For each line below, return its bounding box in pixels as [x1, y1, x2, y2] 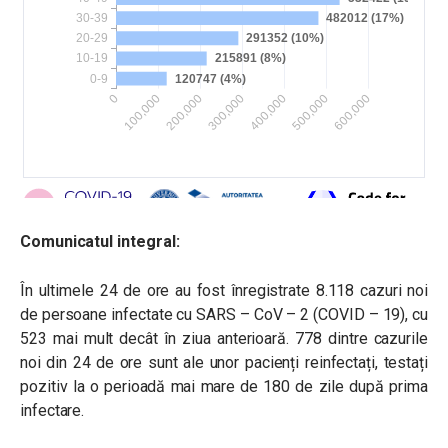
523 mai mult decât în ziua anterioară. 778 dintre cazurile [20, 328, 428, 348]
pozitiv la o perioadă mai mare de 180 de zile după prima [20, 376, 428, 396]
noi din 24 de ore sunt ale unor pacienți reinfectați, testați [20, 352, 428, 372]
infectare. [20, 400, 85, 420]
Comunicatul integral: [20, 231, 184, 251]
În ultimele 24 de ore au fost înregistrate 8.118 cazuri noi [20, 280, 428, 300]
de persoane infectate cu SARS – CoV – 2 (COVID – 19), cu [20, 304, 428, 324]
